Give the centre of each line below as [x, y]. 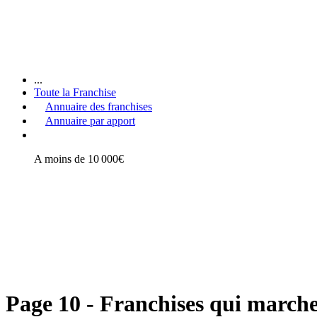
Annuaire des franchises [99, 106]
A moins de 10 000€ [79, 158]
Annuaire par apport [90, 120]
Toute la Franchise [75, 92]
